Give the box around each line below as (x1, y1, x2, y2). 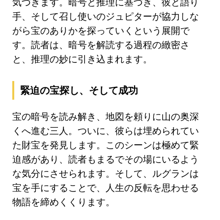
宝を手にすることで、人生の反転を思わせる (12, 183, 199, 193)
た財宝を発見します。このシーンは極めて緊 (12, 140, 199, 151)
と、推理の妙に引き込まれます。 (12, 54, 152, 65)
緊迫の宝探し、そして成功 (20, 85, 138, 96)
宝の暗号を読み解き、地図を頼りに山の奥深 (12, 111, 199, 122)
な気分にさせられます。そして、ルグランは (12, 168, 199, 179)
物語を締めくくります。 (12, 197, 115, 208)
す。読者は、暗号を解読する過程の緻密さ (12, 40, 190, 51)
